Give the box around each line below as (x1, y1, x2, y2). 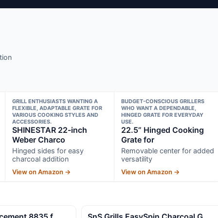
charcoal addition (12, 154, 69, 163)
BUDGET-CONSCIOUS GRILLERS (121, 97, 205, 105)
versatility (121, 154, 153, 163)
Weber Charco (12, 134, 65, 145)
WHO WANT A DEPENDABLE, (121, 104, 197, 111)
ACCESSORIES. (12, 118, 52, 125)
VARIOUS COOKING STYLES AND (12, 111, 98, 118)
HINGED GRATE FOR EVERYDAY (121, 111, 204, 118)
